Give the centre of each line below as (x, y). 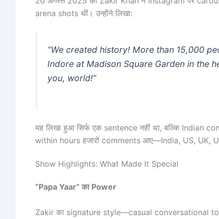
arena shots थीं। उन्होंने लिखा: (84, 13)
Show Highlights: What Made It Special (107, 164)
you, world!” (72, 78)
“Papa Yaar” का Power (76, 186)
